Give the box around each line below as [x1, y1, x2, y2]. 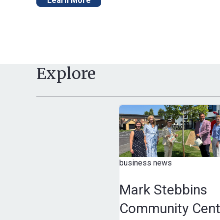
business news [119, 158, 172, 167]
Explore [36, 63, 96, 83]
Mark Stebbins [119, 181, 207, 198]
